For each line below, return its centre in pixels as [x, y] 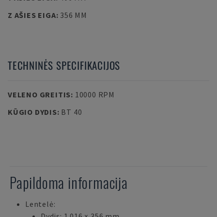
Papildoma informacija [69, 182]
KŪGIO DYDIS [32, 112]
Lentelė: [40, 204]
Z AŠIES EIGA [32, 15]
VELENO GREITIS [39, 94]
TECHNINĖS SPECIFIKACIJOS [64, 65]
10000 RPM [95, 94]
